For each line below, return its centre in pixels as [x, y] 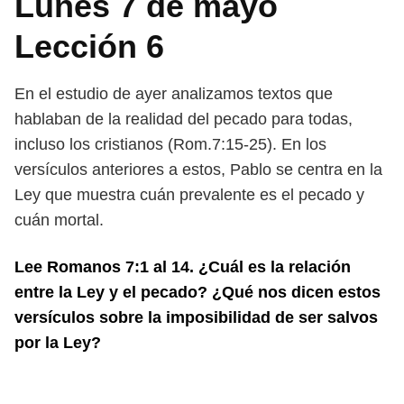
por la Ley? [58, 343]
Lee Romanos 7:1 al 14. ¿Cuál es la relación [183, 267]
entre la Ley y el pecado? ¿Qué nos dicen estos [197, 292]
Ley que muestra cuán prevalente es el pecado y [189, 195]
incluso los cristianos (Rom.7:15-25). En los [170, 144]
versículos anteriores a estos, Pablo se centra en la [198, 170]
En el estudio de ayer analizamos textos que [174, 94]
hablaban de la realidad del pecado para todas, [184, 119]
